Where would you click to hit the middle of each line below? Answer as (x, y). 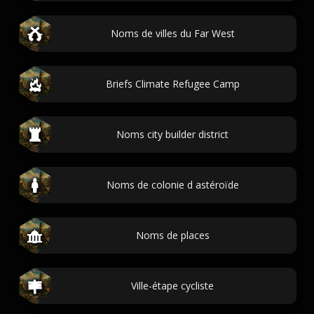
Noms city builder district (172, 134)
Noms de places (172, 235)
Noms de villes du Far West (172, 33)
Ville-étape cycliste (172, 286)
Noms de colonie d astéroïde (172, 185)
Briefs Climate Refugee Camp (172, 84)
